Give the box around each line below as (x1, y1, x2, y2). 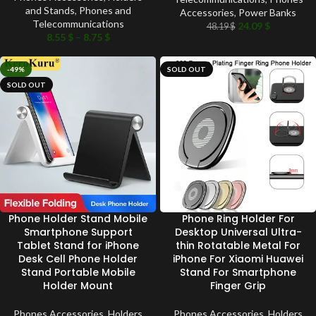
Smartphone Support (23, 224, 133, 239)
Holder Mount (43, 278, 113, 293)
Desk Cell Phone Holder (18, 251, 138, 266)
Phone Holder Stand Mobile (8, 211, 147, 226)
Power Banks (238, 6, 296, 18)
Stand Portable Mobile (20, 265, 135, 279)
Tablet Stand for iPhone (17, 238, 139, 253)
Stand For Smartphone (180, 265, 296, 279)
